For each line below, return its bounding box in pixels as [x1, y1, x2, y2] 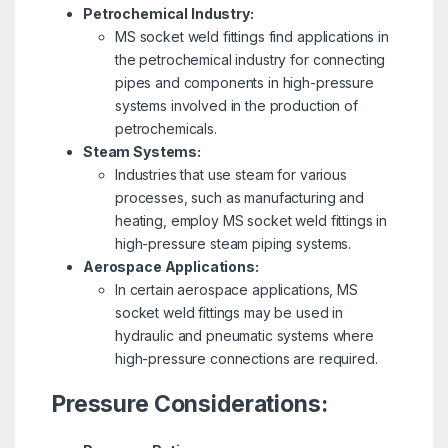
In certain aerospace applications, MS [114, 281, 358, 299]
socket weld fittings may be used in [114, 304, 344, 322]
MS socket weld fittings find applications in [114, 28, 389, 46]
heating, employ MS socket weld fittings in [114, 212, 388, 230]
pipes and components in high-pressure [114, 74, 374, 92]
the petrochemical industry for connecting [114, 51, 386, 69]
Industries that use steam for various [114, 166, 347, 184]
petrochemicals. [114, 120, 217, 138]
